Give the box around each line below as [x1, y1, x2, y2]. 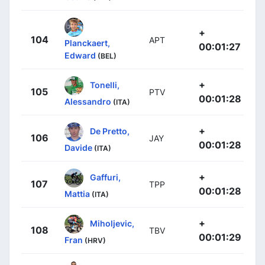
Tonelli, [90, 79, 119, 90]
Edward [64, 50, 96, 61]
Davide [64, 143, 92, 153]
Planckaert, [64, 38, 110, 49]
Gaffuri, [90, 172, 121, 182]
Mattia [64, 189, 90, 199]
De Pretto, [90, 125, 130, 136]
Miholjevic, [90, 218, 134, 228]
